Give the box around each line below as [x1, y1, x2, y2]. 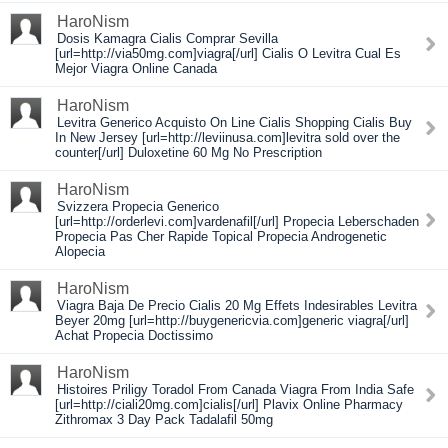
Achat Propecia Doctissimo [55, 328, 213, 343]
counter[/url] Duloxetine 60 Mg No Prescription [55, 145, 322, 160]
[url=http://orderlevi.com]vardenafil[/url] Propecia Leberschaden [55, 214, 419, 229]
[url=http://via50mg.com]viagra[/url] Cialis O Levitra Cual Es [55, 46, 401, 61]
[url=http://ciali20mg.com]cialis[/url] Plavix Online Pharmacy [55, 397, 403, 412]
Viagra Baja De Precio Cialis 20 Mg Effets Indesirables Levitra [57, 298, 417, 313]
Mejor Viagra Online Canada [55, 61, 217, 76]
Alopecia [55, 244, 105, 259]
